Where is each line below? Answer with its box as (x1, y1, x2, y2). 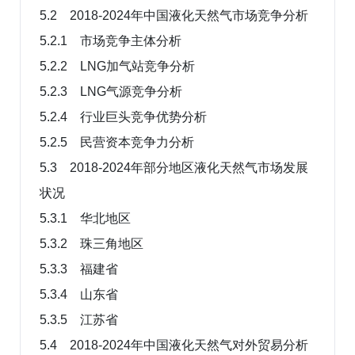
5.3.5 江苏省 (40, 312, 118, 326)
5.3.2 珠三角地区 (40, 236, 143, 250)
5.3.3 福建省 (40, 261, 118, 276)
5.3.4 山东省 (40, 287, 118, 301)
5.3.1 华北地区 (40, 211, 131, 225)
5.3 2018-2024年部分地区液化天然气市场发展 (40, 160, 308, 174)
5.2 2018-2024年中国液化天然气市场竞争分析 (40, 8, 308, 22)
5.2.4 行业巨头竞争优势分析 (40, 109, 207, 124)
